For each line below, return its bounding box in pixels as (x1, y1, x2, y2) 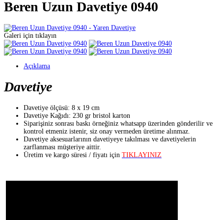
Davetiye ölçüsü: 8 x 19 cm (24, 104, 100, 111)
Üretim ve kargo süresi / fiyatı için (24, 151, 122, 159)
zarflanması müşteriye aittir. (24, 143, 101, 151)
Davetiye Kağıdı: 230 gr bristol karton (24, 112, 130, 119)
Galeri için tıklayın (4, 31, 56, 39)
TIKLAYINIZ (122, 151, 162, 159)
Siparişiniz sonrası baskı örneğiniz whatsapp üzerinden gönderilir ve (24, 120, 213, 127)
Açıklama (24, 62, 50, 70)
